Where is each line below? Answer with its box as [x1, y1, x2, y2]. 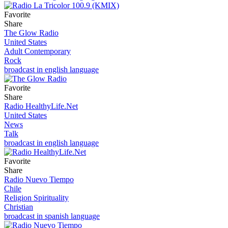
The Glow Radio [4, 28, 59, 37]
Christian [4, 202, 33, 211]
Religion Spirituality [4, 193, 69, 202]
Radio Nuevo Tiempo [4, 175, 74, 184]
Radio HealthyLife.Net [4, 101, 78, 110]
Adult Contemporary [4, 46, 71, 55]
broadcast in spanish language [4, 211, 100, 220]
